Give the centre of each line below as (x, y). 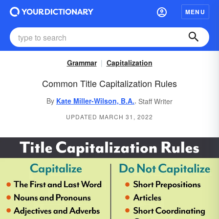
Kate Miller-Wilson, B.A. (95, 101)
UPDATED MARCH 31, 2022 (109, 117)
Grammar (82, 63)
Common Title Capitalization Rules (109, 83)
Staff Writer (155, 101)
